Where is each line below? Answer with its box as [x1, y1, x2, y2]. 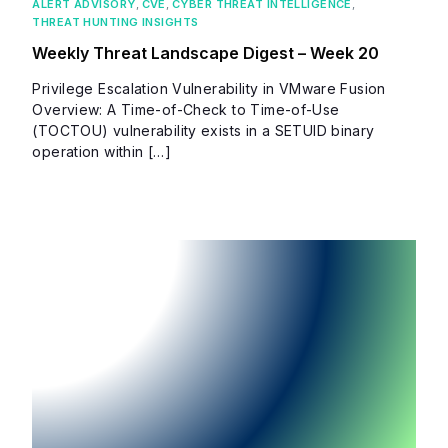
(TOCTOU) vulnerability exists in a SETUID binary [32, 121, 375, 139]
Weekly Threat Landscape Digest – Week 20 [32, 42, 380, 63]
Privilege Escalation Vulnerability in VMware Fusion [32, 79, 386, 97]
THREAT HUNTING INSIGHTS [32, 14, 199, 29]
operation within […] [32, 142, 171, 160]
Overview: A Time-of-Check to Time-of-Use [32, 100, 340, 118]
